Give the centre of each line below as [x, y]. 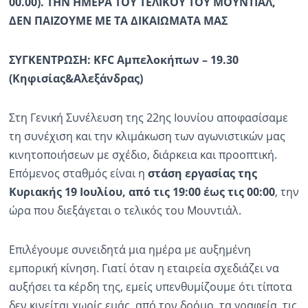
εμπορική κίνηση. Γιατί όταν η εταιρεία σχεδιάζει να [144, 268]
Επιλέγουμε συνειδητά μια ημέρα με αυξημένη [130, 250]
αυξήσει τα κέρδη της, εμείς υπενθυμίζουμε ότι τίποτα [150, 287]
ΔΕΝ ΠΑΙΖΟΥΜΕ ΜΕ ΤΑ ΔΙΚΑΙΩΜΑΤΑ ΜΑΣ [118, 21]
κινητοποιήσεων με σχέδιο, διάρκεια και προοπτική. [143, 155]
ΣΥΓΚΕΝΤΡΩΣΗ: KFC [63, 60]
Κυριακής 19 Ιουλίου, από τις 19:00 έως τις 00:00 [142, 192]
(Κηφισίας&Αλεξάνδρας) [76, 79]
